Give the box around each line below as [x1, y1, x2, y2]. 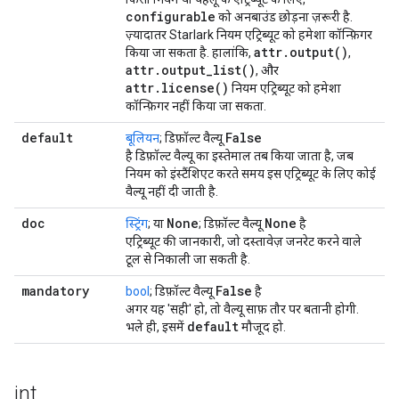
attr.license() [126, 79, 229, 96]
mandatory [21, 282, 89, 299]
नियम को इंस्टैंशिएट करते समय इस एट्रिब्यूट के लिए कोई [126, 167, 376, 181]
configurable [126, 8, 216, 25]
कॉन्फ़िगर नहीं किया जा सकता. [126, 99, 266, 113]
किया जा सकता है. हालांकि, [126, 45, 254, 60]
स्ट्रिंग [126, 216, 148, 231]
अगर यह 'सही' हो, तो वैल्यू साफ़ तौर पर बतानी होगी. [126, 302, 359, 316]
